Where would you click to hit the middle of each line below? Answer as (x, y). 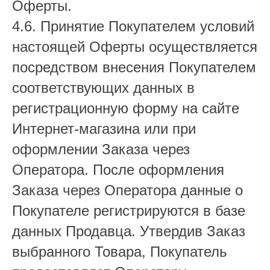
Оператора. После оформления (118, 170)
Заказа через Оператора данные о (127, 190)
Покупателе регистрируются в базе (129, 211)
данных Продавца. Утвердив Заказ (129, 231)
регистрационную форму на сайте (126, 108)
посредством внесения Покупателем (134, 67)
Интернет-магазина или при (104, 129)
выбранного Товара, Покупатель (120, 252)
